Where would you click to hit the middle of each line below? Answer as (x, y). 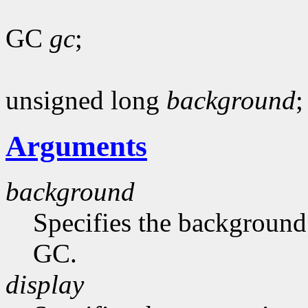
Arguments (76, 146)
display (45, 285)
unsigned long (86, 100)
